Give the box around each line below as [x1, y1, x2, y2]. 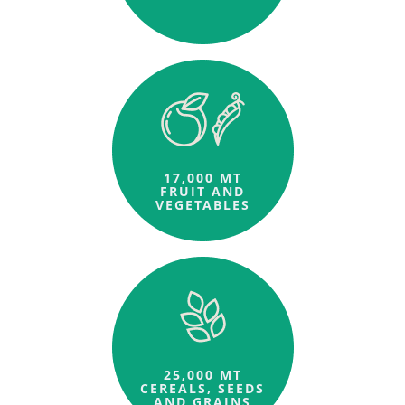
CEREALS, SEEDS [140, 379, 265, 397]
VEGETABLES [155, 195, 250, 213]
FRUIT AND [160, 182, 245, 200]
